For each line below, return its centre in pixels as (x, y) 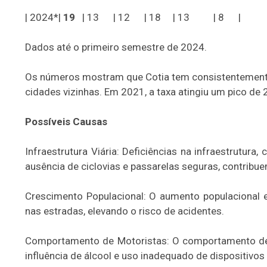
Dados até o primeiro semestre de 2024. (116, 47)
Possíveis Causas (66, 122)
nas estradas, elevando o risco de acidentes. (125, 211)
